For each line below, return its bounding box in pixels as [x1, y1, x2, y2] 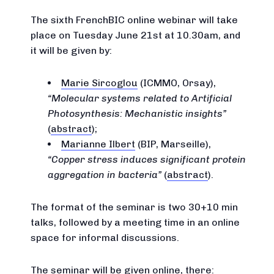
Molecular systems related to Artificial [51, 92, 232, 104]
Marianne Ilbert [61, 138, 135, 150]
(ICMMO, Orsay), [138, 77, 216, 89]
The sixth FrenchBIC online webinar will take [31, 14, 238, 26]
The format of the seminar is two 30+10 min [31, 201, 238, 213]
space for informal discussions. [31, 232, 179, 243]
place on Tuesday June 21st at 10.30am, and [31, 29, 240, 41]
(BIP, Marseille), [135, 138, 211, 150]
